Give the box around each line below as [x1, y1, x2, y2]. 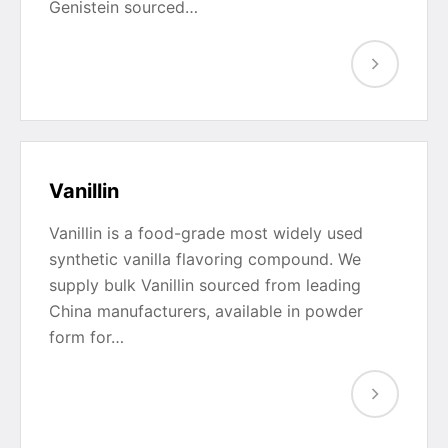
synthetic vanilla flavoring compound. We [49, 249, 361, 269]
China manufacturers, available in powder [49, 301, 363, 321]
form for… [49, 327, 124, 347]
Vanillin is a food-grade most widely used [49, 223, 363, 243]
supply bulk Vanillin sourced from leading [49, 275, 361, 295]
